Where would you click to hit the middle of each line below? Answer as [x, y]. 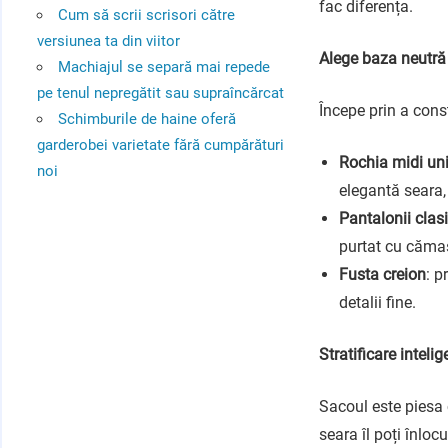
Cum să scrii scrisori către [146, 14]
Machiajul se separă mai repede [163, 66]
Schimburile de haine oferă [146, 118]
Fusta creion [383, 275]
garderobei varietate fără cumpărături [160, 144]
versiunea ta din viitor [108, 40]
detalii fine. [378, 303]
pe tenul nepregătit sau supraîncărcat [160, 92]
